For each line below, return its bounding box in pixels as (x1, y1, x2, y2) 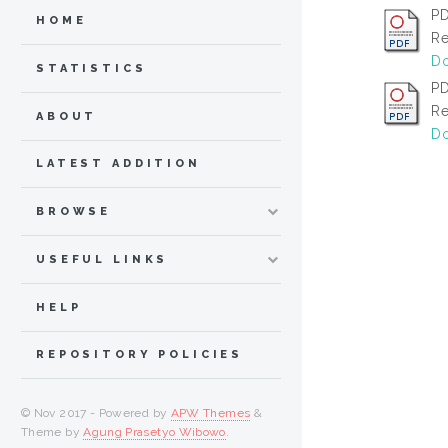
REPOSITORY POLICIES (36, 348, 244, 362)
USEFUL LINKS (36, 252, 169, 266)
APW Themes (170, 406, 251, 421)
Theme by (21, 425, 84, 440)
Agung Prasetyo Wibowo (83, 425, 226, 440)
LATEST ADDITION (36, 157, 201, 171)
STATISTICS (36, 61, 147, 75)
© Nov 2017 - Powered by (21, 406, 171, 421)
